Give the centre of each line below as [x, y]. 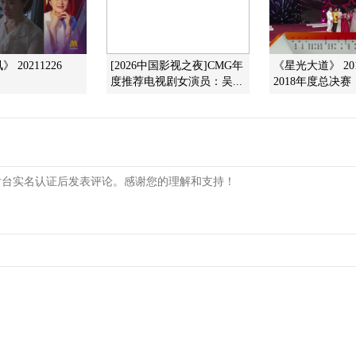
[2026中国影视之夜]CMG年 [177, 66]
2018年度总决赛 [312, 81]
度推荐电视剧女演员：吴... [176, 81]
